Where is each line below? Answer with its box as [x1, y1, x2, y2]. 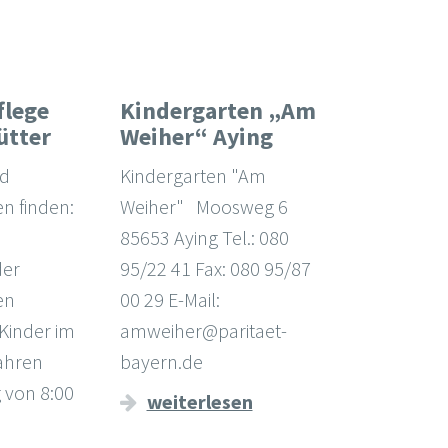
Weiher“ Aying [119, 121, 273, 153]
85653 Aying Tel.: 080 [119, 225, 289, 251]
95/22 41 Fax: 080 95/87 [119, 256, 311, 282]
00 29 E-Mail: [119, 287, 220, 313]
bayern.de [119, 349, 203, 375]
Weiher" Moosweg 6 [119, 194, 288, 220]
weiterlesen [146, 389, 253, 415]
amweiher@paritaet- [119, 318, 287, 344]
